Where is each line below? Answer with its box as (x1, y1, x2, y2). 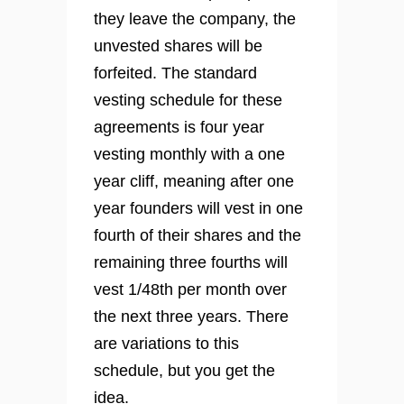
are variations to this (94, 335, 239, 353)
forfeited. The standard (94, 64, 257, 83)
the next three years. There (94, 308, 289, 326)
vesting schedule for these (94, 91, 282, 110)
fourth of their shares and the (94, 226, 301, 245)
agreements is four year (94, 118, 264, 137)
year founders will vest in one (94, 199, 303, 218)
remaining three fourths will (94, 253, 288, 272)
